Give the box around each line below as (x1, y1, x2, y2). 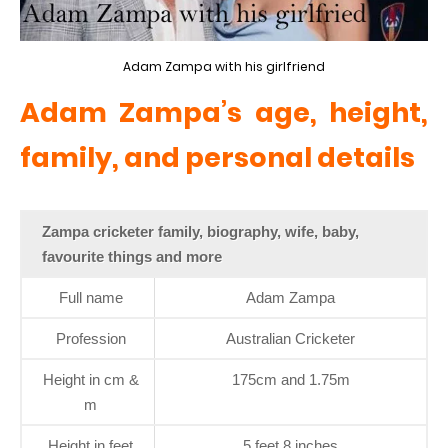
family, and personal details (20, 139, 415, 177)
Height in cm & (42, 371, 139, 389)
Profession (55, 330, 126, 348)
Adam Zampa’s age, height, (20, 94, 428, 132)
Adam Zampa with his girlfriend (123, 58, 325, 76)
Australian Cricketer (226, 330, 355, 348)
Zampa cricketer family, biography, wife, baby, (42, 223, 359, 241)
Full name (58, 289, 123, 307)
